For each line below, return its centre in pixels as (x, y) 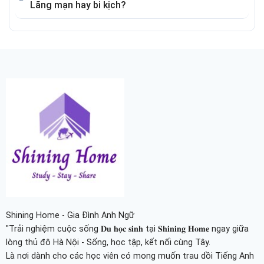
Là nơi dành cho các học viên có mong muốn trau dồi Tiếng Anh (130, 256)
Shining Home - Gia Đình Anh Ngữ (70, 215)
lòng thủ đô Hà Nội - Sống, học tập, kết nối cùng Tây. (108, 242)
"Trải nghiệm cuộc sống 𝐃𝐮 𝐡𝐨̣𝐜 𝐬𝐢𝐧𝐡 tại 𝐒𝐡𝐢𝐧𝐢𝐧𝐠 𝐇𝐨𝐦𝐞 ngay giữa (127, 229)
